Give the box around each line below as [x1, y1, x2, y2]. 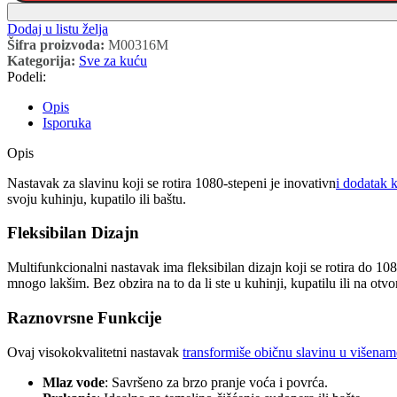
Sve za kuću [79, 52, 147, 68]
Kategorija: [7, 52, 75, 68]
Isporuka [43, 114, 91, 130]
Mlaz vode [43, 374, 105, 390]
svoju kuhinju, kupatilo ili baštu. [7, 191, 186, 206]
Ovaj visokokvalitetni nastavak [7, 344, 183, 360]
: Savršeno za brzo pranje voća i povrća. [105, 374, 328, 390]
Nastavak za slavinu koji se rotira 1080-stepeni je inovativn [7, 175, 336, 191]
